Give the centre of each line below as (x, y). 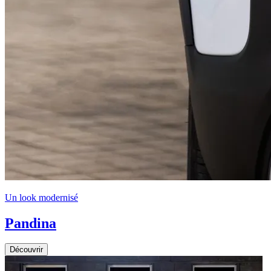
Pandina (31, 223)
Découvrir (26, 250)
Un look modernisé (41, 197)
